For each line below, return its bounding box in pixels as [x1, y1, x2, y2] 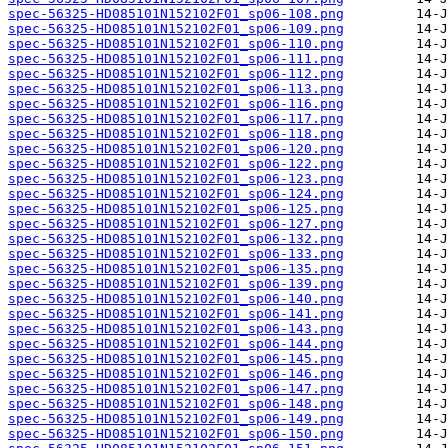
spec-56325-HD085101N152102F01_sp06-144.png [8, 336, 344, 352]
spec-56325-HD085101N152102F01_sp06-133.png [8, 246, 344, 262]
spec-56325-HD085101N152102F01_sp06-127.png [8, 216, 344, 232]
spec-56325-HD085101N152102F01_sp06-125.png [8, 201, 344, 217]
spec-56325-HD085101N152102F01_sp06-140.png [8, 291, 344, 307]
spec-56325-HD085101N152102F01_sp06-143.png [8, 321, 344, 337]
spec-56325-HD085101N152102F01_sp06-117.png [8, 111, 344, 127]
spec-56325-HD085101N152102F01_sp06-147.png [8, 381, 344, 397]
